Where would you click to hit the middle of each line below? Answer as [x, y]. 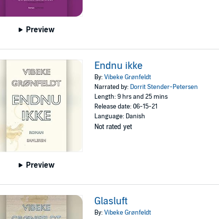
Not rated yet [113, 127]
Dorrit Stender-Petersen [164, 87]
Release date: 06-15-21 [126, 106]
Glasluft [111, 202]
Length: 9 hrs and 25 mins [131, 97]
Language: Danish [120, 116]
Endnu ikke [119, 66]
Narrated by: [112, 87]
